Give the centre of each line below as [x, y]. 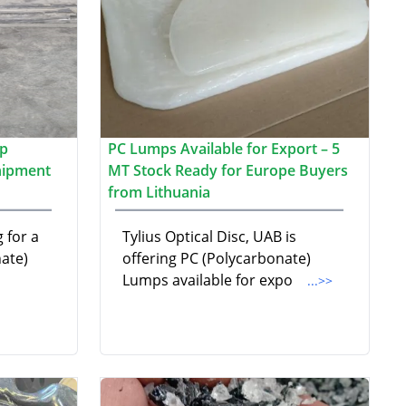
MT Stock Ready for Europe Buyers [228, 171]
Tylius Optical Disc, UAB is [209, 237]
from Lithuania [159, 193]
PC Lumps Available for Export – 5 [224, 149]
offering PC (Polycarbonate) [217, 259]
